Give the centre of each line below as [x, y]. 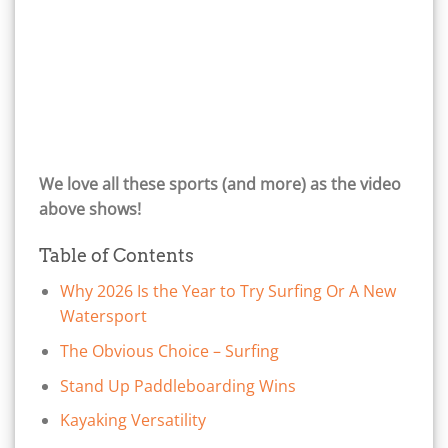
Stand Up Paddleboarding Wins [177, 385]
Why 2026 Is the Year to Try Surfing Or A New [227, 291]
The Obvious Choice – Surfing [169, 350]
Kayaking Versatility [132, 420]
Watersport [103, 316]
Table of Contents [116, 256]
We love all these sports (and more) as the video [220, 183]
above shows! [90, 208]
